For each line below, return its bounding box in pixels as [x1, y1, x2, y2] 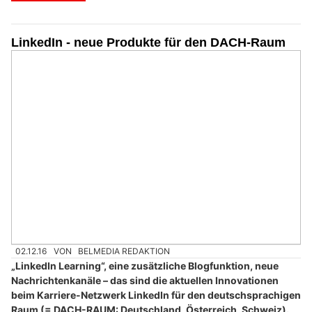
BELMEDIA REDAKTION [78, 245, 171, 256]
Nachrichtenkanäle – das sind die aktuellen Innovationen [11, 274, 279, 287]
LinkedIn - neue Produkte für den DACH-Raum [11, 35, 286, 49]
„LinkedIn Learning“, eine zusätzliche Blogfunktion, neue [11, 260, 279, 272]
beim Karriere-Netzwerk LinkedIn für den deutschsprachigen [11, 289, 301, 302]
